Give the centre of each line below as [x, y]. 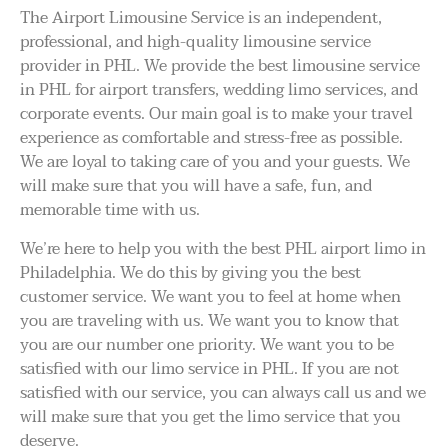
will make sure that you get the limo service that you [210, 416]
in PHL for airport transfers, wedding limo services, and [219, 90]
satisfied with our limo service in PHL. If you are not [209, 368]
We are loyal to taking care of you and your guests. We [215, 162]
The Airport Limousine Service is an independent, [201, 18]
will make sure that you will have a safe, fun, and [196, 186]
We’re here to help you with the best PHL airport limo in [223, 248]
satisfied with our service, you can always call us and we [223, 392]
